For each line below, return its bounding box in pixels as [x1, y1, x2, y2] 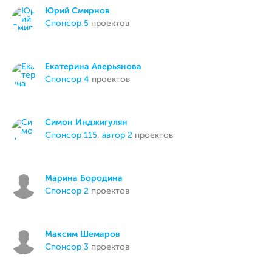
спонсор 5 [51, 19, 89, 28]
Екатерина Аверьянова [45, 63, 142, 71]
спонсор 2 [51, 187, 89, 195]
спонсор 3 [51, 243, 89, 251]
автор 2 [102, 131, 133, 140]
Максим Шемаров [45, 230, 121, 239]
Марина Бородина [45, 174, 123, 183]
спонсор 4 [51, 75, 90, 84]
